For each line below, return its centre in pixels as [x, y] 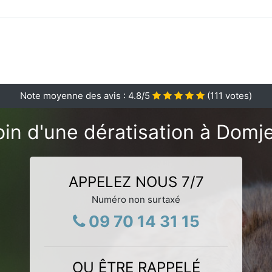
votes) [237, 95]
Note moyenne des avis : [74, 95]
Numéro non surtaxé [136, 199]
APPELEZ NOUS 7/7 [136, 182]
